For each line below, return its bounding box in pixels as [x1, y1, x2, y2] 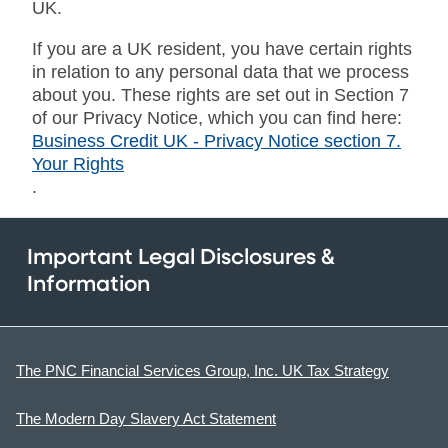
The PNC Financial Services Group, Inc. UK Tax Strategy [16, 361, 389, 379]
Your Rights [32, 153, 124, 174]
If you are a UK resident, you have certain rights [32, 38, 412, 59]
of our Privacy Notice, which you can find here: [32, 107, 402, 128]
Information [27, 273, 150, 296]
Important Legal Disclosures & [27, 246, 335, 269]
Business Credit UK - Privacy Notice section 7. [32, 130, 401, 151]
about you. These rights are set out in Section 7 [32, 84, 409, 105]
